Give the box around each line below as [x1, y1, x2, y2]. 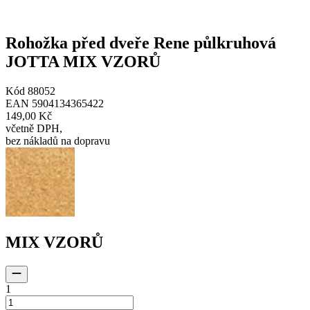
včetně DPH [6, 122, 60, 134]
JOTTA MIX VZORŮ [6, 53, 161, 71]
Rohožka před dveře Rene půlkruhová [6, 34, 276, 53]
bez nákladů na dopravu [6, 134, 110, 147]
